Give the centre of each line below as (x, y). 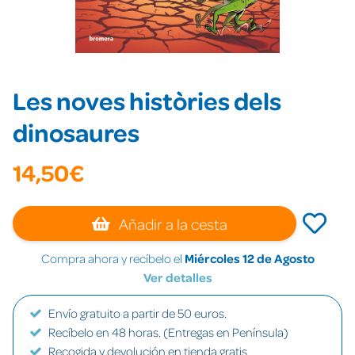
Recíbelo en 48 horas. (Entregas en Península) (168, 332)
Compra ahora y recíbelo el (113, 258)
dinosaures (76, 132)
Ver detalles (177, 277)
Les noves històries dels (147, 100)
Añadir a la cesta (172, 223)
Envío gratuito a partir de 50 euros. (137, 313)
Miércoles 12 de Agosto (249, 258)
